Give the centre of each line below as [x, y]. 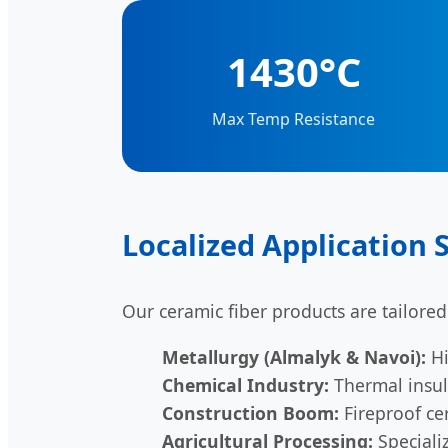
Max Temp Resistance [294, 119]
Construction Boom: [250, 412]
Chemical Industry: [245, 384]
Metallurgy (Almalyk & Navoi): [294, 356]
